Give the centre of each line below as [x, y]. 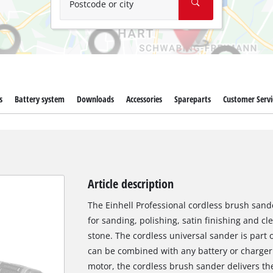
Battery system [39, 99]
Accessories [144, 99]
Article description [130, 184]
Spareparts [193, 99]
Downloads [95, 99]
